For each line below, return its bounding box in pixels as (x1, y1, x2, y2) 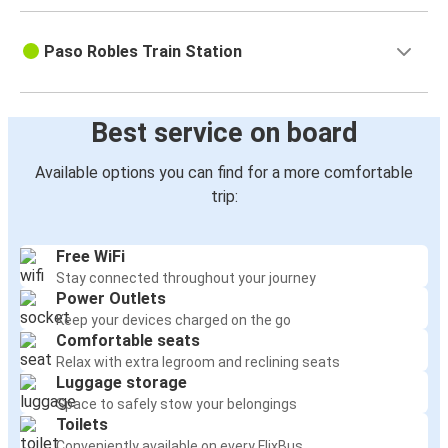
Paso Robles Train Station (44, 42, 242, 62)
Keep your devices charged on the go (56, 312, 291, 329)
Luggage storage (56, 373, 187, 393)
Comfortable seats (56, 331, 200, 351)
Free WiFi (56, 247, 125, 267)
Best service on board (90, 117, 358, 150)
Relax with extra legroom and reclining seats (56, 354, 340, 371)
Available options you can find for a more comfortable (35, 163, 413, 183)
